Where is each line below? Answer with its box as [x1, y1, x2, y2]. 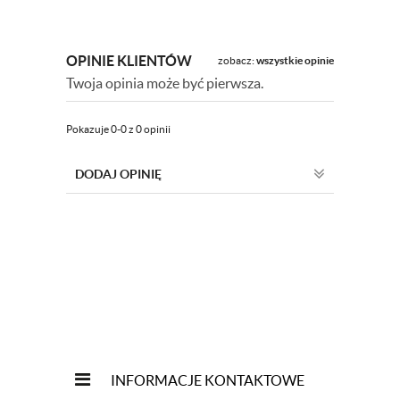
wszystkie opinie [256, 54, 334, 66]
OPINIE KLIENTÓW [66, 53, 192, 69]
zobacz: [218, 54, 256, 66]
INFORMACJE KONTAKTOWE [111, 372, 304, 388]
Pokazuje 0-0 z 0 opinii [66, 123, 171, 135]
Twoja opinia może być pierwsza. [66, 75, 263, 91]
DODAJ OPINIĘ [75, 167, 162, 181]
